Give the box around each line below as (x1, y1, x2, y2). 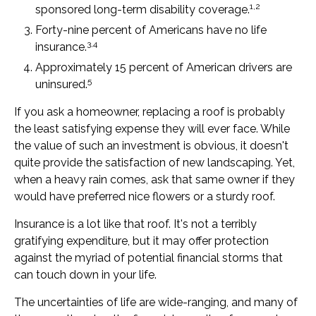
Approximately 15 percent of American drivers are (35, 61, 292, 74)
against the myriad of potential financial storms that (14, 251, 283, 265)
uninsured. (35, 78, 87, 91)
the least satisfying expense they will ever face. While (14, 122, 290, 135)
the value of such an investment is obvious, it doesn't (14, 139, 288, 152)
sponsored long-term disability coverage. (35, 3, 250, 16)
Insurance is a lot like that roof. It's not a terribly (14, 217, 257, 231)
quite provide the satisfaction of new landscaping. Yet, (14, 156, 295, 169)
